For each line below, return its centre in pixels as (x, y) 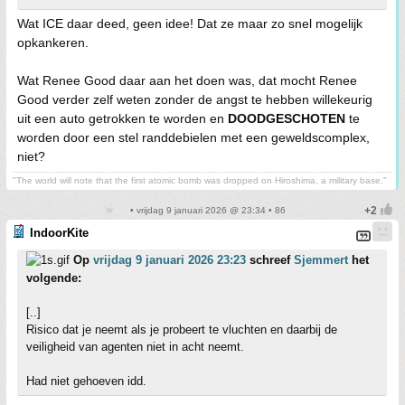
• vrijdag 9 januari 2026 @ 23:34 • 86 (206, 210)
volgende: (54, 278)
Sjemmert (321, 260)
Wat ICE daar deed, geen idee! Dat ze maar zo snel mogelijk (190, 24)
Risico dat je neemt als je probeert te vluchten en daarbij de (182, 330)
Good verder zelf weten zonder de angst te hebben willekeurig (195, 99)
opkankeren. (53, 42)
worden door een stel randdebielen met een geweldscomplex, (193, 137)
